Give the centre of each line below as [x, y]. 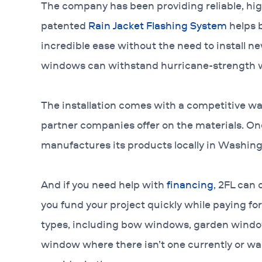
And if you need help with [104, 185]
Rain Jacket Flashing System [158, 25]
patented [65, 25]
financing [190, 185]
